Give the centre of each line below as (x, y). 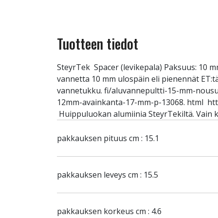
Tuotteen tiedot (98, 44)
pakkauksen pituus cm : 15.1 (108, 138)
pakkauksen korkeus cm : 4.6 (109, 211)
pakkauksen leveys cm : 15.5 (108, 175)
